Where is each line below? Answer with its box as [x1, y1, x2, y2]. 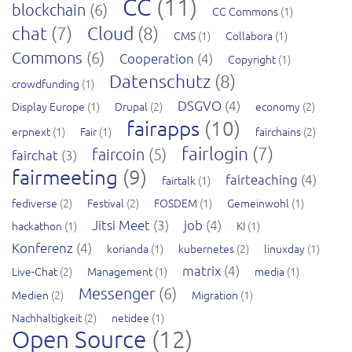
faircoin [92, 144, 145, 163]
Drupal [115, 97, 148, 114]
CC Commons [212, 2, 278, 19]
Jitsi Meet [92, 215, 150, 233]
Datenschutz [109, 69, 211, 92]
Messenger [79, 283, 155, 302]
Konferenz [12, 238, 73, 256]
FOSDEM [154, 194, 197, 211]
